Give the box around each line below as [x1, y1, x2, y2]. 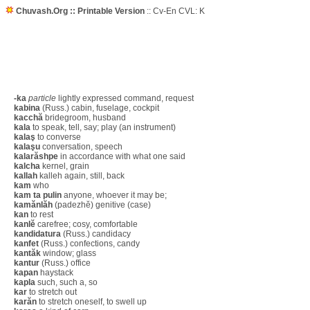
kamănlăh [14, 200, 53, 210]
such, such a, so [35, 277, 98, 287]
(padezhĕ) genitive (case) [53, 200, 151, 210]
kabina [14, 103, 40, 113]
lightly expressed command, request [56, 93, 194, 103]
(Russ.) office [39, 258, 91, 268]
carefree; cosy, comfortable [35, 219, 138, 229]
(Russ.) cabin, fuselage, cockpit [40, 103, 159, 113]
